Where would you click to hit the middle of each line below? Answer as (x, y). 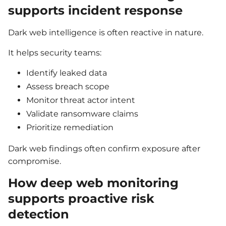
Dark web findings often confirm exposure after (104, 149)
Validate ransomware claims (82, 114)
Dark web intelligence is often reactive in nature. (106, 33)
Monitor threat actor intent (81, 100)
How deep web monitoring (93, 183)
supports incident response (95, 11)
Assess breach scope (68, 87)
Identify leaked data (67, 73)
